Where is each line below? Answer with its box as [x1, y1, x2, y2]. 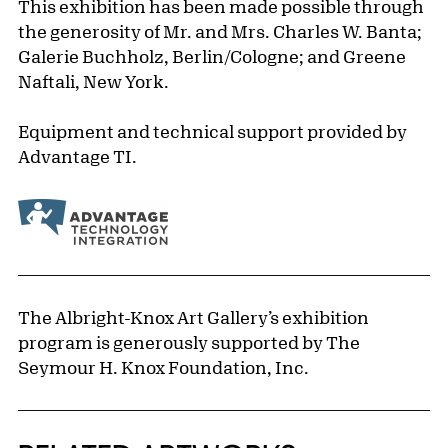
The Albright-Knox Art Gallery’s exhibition [18, 307, 369, 328]
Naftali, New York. [18, 71, 169, 92]
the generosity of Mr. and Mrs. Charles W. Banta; [18, 21, 422, 42]
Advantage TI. [18, 146, 137, 167]
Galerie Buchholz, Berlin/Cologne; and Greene [18, 46, 406, 67]
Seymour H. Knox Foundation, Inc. [18, 357, 309, 378]
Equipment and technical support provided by [18, 121, 407, 142]
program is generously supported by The [18, 332, 360, 353]
